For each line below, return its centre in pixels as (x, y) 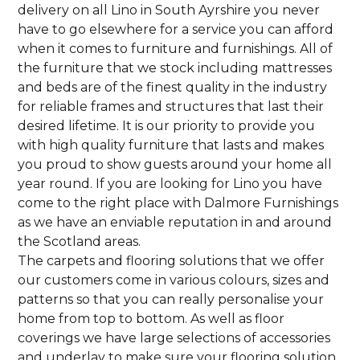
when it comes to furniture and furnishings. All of (176, 48)
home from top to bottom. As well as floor (151, 318)
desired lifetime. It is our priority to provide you (167, 125)
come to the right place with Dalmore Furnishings (178, 202)
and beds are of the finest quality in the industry (173, 87)
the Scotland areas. (80, 241)
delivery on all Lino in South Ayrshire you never (169, 10)
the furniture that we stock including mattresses (175, 67)
